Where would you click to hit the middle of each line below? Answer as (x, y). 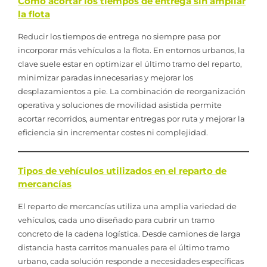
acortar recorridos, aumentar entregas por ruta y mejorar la (131, 118)
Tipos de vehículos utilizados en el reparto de (122, 170)
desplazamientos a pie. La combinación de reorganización (132, 91)
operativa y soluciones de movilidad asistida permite (120, 105)
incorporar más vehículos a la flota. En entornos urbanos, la (131, 50)
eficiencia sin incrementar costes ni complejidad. (113, 132)
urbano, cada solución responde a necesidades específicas (131, 261)
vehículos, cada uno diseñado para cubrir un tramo (116, 220)
